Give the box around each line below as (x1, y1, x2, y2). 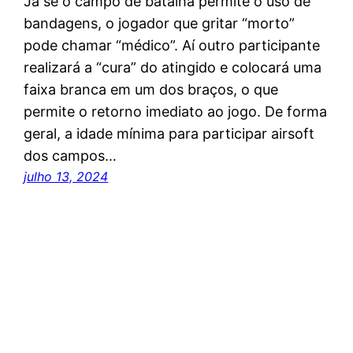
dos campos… (24, 147, 117, 165)
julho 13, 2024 (24, 169, 109, 185)
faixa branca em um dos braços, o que (24, 81, 279, 98)
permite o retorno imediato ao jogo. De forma (24, 103, 328, 121)
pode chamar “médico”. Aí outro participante (24, 37, 321, 54)
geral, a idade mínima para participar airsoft (24, 125, 315, 143)
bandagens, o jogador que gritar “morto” (24, 15, 295, 32)
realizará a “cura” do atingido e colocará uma (24, 59, 322, 76)
